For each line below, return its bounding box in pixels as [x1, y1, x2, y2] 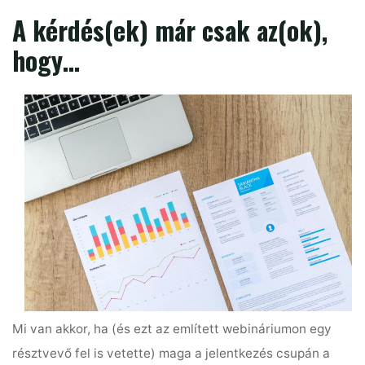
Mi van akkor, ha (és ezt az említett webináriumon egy [12, 321, 332, 337]
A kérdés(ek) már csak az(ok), [12, 11, 328, 50]
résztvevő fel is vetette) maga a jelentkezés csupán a [12, 345, 331, 362]
